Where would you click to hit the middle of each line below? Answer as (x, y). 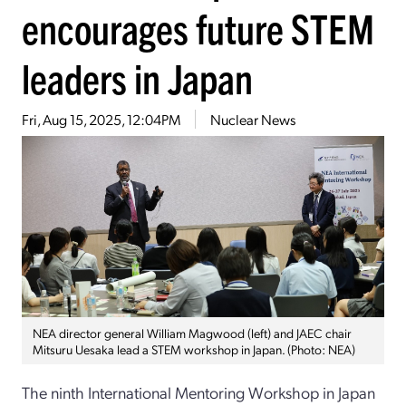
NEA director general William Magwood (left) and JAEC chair (192, 332)
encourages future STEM (198, 27)
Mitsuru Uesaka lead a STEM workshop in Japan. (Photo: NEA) (194, 348)
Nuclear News (253, 119)
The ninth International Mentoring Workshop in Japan (198, 391)
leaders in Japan (137, 77)
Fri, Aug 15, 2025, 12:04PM (101, 119)
